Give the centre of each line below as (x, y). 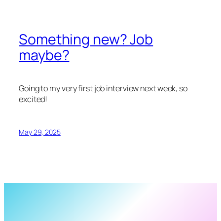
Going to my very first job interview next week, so (103, 89)
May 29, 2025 (40, 132)
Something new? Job (86, 39)
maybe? (44, 55)
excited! (33, 99)
